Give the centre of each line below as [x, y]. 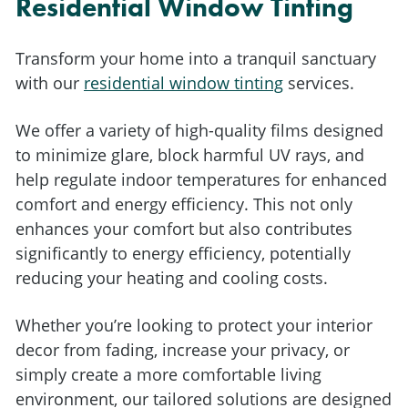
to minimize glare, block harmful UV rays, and [190, 155]
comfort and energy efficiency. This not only [184, 204]
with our [50, 83]
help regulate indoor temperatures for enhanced [201, 179]
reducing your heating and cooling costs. [172, 278]
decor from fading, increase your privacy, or [183, 350]
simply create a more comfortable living [168, 374]
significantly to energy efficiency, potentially [183, 253]
